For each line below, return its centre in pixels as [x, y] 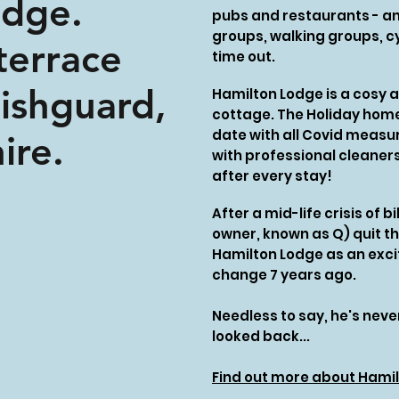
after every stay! [272, 176]
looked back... [261, 336]
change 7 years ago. [285, 275]
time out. [244, 57]
